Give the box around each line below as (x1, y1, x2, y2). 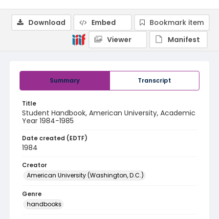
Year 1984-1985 (22, 116, 74, 126)
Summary (50, 76, 80, 85)
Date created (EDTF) (22, 134, 88, 142)
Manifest (168, 35, 200, 44)
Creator (22, 161, 47, 169)
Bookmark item (150, 18, 204, 27)
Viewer (107, 35, 131, 44)
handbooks (27, 200, 62, 208)
